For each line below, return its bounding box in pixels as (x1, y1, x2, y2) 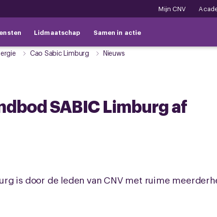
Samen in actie (93, 28, 141, 36)
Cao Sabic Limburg (30, 48, 89, 57)
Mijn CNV (158, 4, 186, 13)
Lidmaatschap (34, 28, 81, 36)
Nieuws (103, 48, 125, 57)
